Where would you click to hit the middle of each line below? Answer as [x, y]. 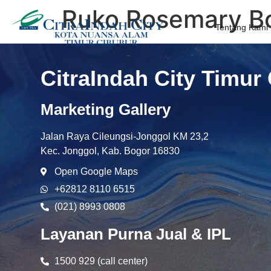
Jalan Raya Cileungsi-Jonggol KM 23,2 [125, 137]
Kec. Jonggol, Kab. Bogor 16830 [110, 151]
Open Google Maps [96, 172]
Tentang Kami [242, 27]
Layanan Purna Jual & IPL [136, 234]
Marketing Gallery [106, 110]
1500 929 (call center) [101, 261]
